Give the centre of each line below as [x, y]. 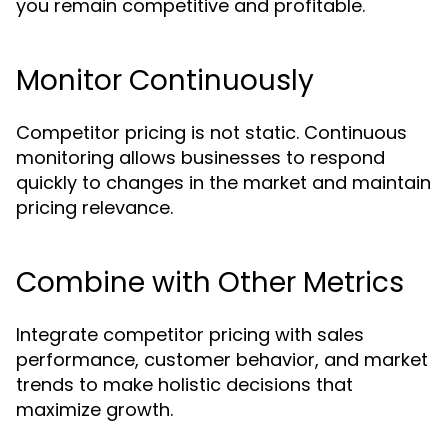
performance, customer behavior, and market [222, 359]
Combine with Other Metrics [210, 282]
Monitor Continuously [165, 80]
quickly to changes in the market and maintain [223, 182]
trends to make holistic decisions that [184, 384]
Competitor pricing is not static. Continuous [211, 132]
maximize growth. [94, 409]
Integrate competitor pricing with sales [190, 334]
